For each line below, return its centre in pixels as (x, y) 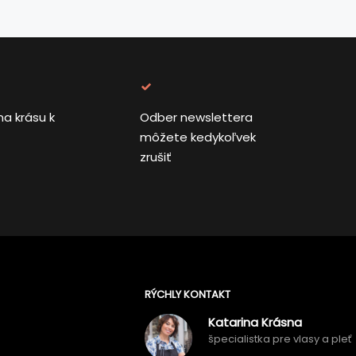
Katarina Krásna (255, 322)
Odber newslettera (196, 117)
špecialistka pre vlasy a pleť (281, 339)
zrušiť (155, 157)
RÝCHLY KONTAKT (188, 294)
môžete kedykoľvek (197, 137)
